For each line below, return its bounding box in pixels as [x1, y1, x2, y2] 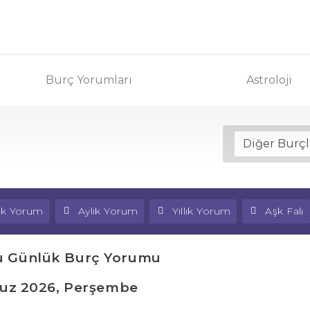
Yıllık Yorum [172, 204, 231, 217]
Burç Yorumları [45, 73, 132, 86]
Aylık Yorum [77, 204, 138, 217]
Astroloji [246, 73, 293, 86]
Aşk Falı [265, 204, 304, 217]
